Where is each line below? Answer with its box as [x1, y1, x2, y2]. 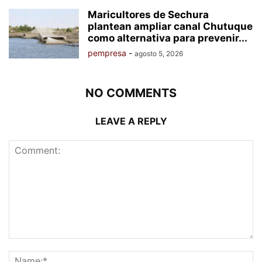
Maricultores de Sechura [88, 9, 209, 20]
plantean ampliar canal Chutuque [88, 20, 253, 32]
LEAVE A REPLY [95, 115, 167, 127]
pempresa [88, 48, 126, 58]
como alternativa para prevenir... [88, 32, 247, 44]
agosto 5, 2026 [135, 49, 183, 58]
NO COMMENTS [85, 86, 177, 100]
